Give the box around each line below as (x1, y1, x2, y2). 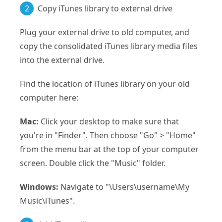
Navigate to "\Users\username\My (58, 181, 189, 192)
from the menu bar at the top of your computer (20, 143, 199, 155)
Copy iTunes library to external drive (38, 2, 172, 14)
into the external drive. (20, 54, 105, 65)
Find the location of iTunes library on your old (20, 78, 190, 89)
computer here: (20, 92, 78, 103)
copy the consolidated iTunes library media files (20, 40, 198, 52)
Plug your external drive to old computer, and (20, 26, 189, 38)
